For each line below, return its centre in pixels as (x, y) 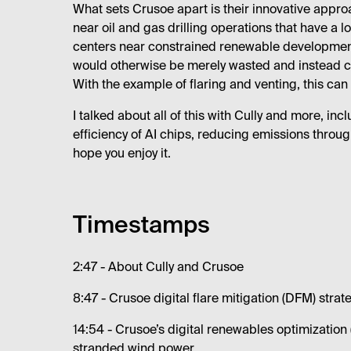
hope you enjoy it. (121, 154)
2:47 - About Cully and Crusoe (158, 268)
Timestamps (141, 226)
